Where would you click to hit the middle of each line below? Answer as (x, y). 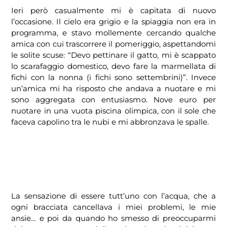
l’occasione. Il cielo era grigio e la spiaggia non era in (113, 22)
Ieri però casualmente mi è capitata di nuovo (113, 11)
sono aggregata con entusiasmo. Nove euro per (113, 100)
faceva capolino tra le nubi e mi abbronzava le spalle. (110, 122)
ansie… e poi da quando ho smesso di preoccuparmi (113, 218)
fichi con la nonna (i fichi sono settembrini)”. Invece (113, 78)
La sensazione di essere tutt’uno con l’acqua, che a (113, 196)
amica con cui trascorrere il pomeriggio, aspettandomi (113, 44)
